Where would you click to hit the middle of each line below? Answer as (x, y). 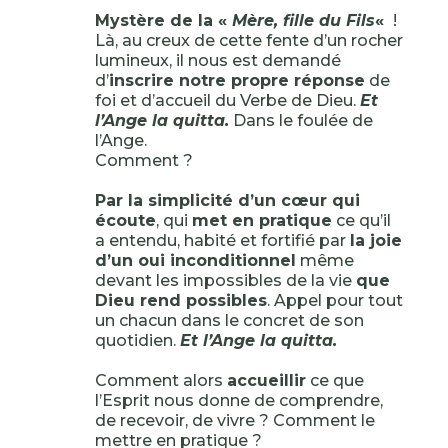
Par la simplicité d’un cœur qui (227, 200)
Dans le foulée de (300, 120)
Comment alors (160, 380)
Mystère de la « (163, 20)
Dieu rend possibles (180, 300)
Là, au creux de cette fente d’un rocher (248, 40)
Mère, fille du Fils (303, 20)
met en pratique (261, 220)
